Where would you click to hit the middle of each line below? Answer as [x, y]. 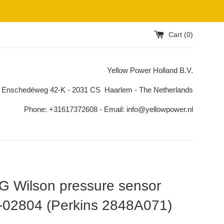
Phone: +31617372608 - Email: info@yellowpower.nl [108, 109]
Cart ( [177, 34]
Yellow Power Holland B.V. [150, 70]
